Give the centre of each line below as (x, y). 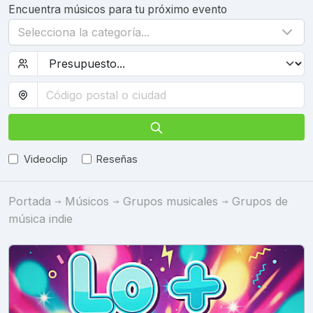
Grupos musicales (170, 201)
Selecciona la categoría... (83, 32)
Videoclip (45, 159)
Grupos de (260, 201)
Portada (30, 201)
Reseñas (117, 159)
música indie (41, 218)
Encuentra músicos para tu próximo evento (118, 9)
